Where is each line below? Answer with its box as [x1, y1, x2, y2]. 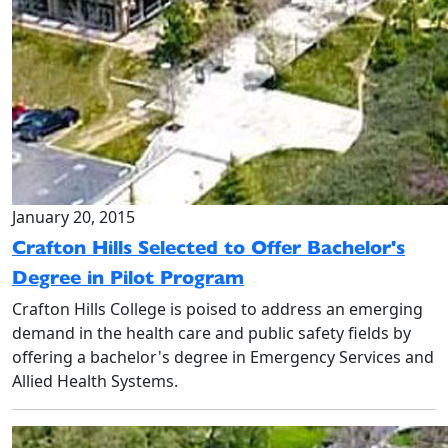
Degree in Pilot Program [12, 265, 244, 290]
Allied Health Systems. [12, 370, 178, 392]
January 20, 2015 [12, 206, 135, 228]
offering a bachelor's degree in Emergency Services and [12, 346, 434, 368]
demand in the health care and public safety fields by [12, 322, 411, 344]
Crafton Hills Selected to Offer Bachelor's [12, 235, 405, 260]
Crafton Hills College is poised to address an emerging [12, 298, 423, 320]
